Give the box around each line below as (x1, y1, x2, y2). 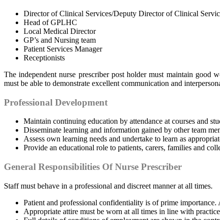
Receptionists (24, 53, 65, 62)
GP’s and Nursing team (24, 35, 96, 44)
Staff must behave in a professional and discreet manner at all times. (4, 181, 213, 190)
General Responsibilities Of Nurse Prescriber (4, 161, 182, 172)
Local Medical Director (24, 27, 96, 35)
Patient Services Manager (24, 44, 102, 53)
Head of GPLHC (24, 18, 77, 27)
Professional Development (4, 97, 108, 108)
